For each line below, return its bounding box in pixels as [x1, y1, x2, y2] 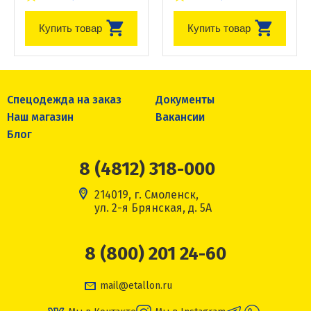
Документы [155, 92, 215, 106]
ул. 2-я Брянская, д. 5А [94, 201, 212, 215]
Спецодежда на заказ [7, 92, 121, 106]
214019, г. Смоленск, [94, 187, 199, 201]
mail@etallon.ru [100, 279, 172, 292]
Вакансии [155, 110, 205, 124]
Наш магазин [7, 110, 74, 124]
